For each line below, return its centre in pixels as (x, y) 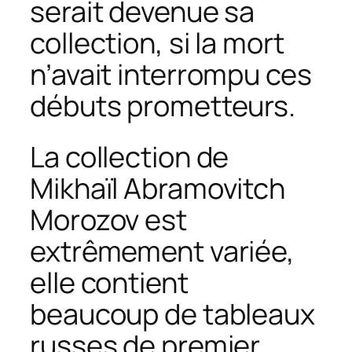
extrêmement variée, (163, 251)
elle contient (109, 282)
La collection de (130, 156)
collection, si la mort (157, 43)
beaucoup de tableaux (172, 313)
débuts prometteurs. (163, 106)
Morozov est (108, 219)
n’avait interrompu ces (171, 75)
